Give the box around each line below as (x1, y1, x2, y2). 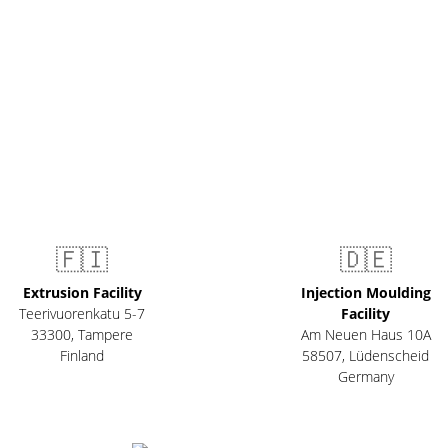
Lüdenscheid (349, 346, 430, 366)
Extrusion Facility (22, 283, 142, 303)
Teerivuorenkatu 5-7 (19, 304, 146, 324)
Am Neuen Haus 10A (300, 325, 431, 345)
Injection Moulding (300, 283, 431, 303)
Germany (337, 367, 394, 387)
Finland (60, 346, 105, 366)
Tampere (78, 325, 134, 345)
